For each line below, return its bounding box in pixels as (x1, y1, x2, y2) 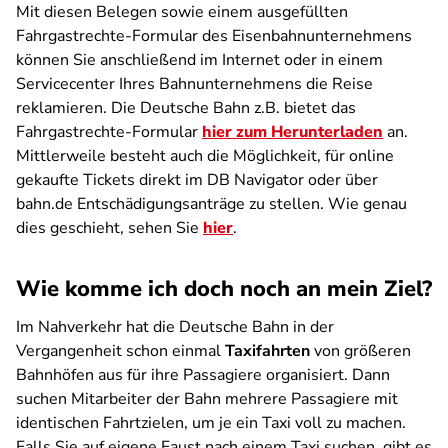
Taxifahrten (225, 340, 310, 362)
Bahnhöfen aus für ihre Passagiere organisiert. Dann (16, 364, 390, 386)
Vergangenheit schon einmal (16, 340, 225, 362)
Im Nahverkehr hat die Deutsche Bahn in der (16, 316, 334, 338)
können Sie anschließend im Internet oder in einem (16, 49, 383, 71)
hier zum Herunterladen (202, 121, 383, 143)
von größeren (310, 340, 411, 362)
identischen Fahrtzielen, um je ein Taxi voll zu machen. (16, 412, 406, 434)
